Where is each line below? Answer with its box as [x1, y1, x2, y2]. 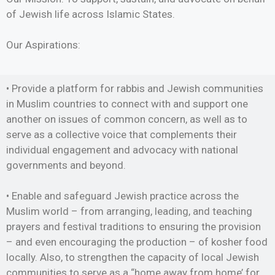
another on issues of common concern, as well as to [6, 112, 247, 125]
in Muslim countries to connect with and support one [6, 97, 248, 110]
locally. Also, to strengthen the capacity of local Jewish [6, 251, 259, 264]
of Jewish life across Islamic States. [6, 7, 175, 20]
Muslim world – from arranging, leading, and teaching [6, 205, 252, 218]
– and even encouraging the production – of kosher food [6, 236, 268, 249]
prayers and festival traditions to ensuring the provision [6, 220, 261, 233]
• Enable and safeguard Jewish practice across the [6, 190, 239, 203]
